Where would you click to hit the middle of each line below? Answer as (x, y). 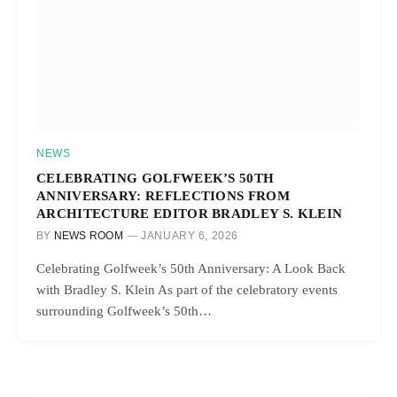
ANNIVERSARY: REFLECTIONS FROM (163, 195)
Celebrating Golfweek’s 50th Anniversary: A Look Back (191, 268)
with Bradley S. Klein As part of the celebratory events (187, 289)
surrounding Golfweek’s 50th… (124, 311)
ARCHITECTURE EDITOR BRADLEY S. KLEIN (190, 213)
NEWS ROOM (88, 235)
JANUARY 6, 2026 (190, 235)
